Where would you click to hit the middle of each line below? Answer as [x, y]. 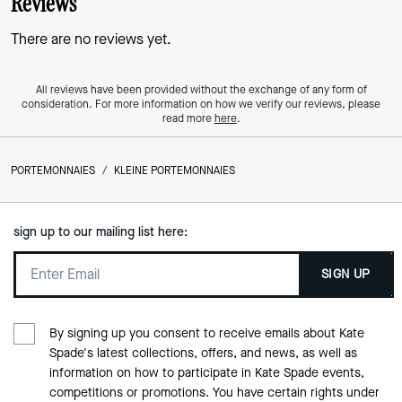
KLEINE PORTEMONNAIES [175, 170]
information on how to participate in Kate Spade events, [206, 372]
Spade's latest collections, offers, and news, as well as [203, 353]
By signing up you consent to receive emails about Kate [206, 333]
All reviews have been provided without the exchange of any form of [201, 89]
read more [188, 118]
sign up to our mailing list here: [100, 232]
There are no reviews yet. [91, 39]
